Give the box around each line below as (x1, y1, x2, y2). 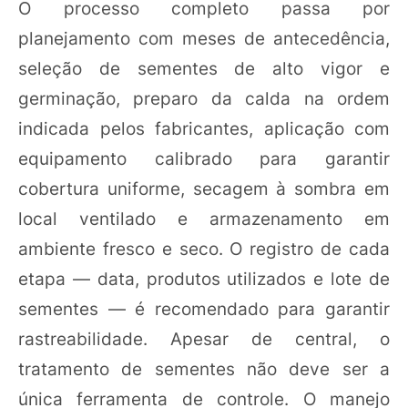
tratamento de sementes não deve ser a (18, 358, 390, 380)
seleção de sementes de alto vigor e (18, 57, 390, 79)
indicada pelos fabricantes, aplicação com (18, 117, 390, 139)
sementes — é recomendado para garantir (18, 298, 390, 320)
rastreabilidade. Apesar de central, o (18, 328, 390, 350)
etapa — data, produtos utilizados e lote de (18, 268, 390, 290)
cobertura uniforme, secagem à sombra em (18, 178, 390, 199)
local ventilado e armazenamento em (18, 208, 390, 229)
